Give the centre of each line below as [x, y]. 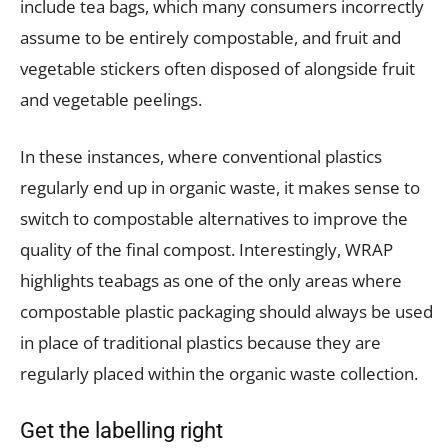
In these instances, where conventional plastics [201, 156]
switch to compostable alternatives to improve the [214, 218]
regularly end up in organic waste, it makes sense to [220, 187]
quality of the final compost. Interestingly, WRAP [206, 249]
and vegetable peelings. [113, 99]
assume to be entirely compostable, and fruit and [210, 37]
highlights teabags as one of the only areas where [211, 280]
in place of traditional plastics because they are [200, 342]
